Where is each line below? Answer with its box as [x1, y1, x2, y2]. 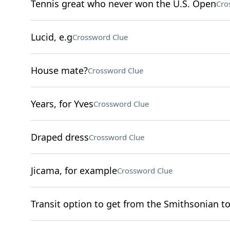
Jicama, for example [30, 164, 117, 177]
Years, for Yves [30, 98, 93, 110]
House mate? [30, 64, 88, 76]
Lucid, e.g [30, 31, 72, 43]
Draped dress [30, 131, 89, 143]
